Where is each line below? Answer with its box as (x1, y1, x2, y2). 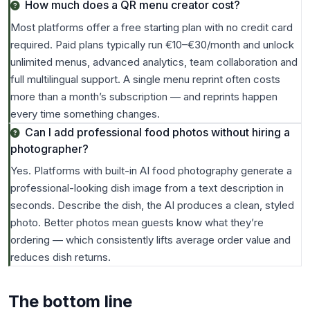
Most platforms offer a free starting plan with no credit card (10, 20, 293, 34)
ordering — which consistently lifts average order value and (10, 233, 291, 247)
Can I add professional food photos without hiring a (24, 125, 290, 139)
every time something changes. (10, 107, 160, 120)
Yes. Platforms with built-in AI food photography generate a (10, 164, 292, 178)
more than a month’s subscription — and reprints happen (10, 89, 277, 103)
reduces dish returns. (10, 250, 111, 264)
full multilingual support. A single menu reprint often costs (10, 72, 280, 86)
